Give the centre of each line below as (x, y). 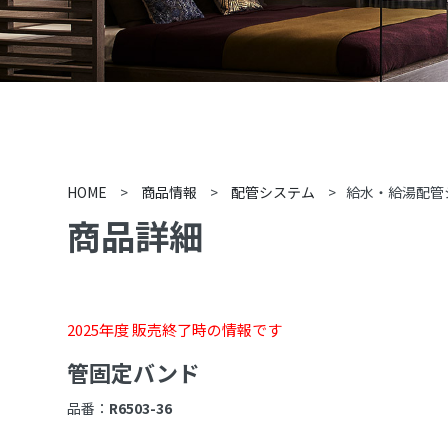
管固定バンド (134, 372)
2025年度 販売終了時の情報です (175, 329)
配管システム (273, 192)
